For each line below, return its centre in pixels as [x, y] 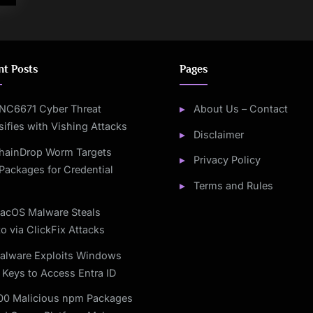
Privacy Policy [227, 160]
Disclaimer [218, 134]
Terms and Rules [233, 185]
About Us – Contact [240, 109]
